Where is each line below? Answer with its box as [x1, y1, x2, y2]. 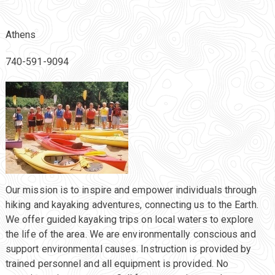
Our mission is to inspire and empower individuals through [5, 184, 257, 196]
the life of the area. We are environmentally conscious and [5, 228, 256, 241]
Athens [5, 29, 36, 41]
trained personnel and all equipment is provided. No [5, 258, 229, 270]
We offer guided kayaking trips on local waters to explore [5, 214, 254, 226]
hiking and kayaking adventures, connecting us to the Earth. [5, 199, 258, 211]
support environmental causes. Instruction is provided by [5, 243, 252, 255]
